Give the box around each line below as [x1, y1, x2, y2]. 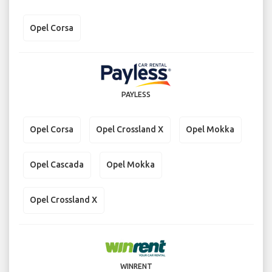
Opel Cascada [30, 160, 84, 170]
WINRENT [120, 262, 152, 271]
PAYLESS [121, 90, 151, 98]
